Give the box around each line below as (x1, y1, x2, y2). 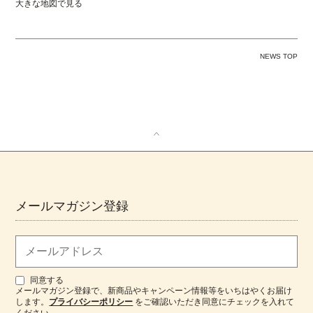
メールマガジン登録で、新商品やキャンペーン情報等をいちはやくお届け (15, 286, 293, 296)
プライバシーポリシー (49, 297, 133, 307)
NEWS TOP (259, 52, 298, 60)
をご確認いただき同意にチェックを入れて (133, 297, 295, 307)
